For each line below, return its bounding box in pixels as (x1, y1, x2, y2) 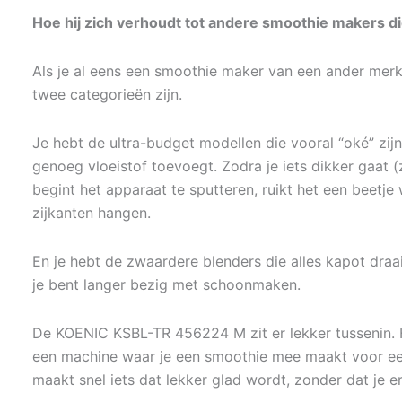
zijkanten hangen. (32, 204, 151, 222)
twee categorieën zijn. (32, 85, 182, 103)
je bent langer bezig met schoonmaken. (32, 275, 301, 293)
